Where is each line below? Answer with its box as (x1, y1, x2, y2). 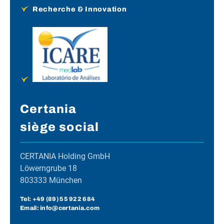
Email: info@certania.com (20, 204, 100, 211)
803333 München (20, 175, 82, 185)
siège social (20, 120, 99, 133)
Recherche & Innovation (32, 5, 127, 13)
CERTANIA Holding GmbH (20, 151, 110, 161)
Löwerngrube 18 (20, 163, 77, 173)
